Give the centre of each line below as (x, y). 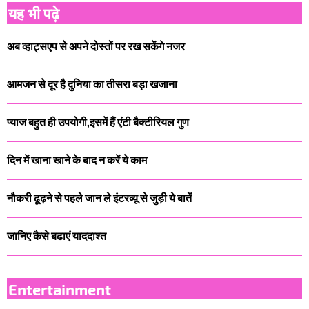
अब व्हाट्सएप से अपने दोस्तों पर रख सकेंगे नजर (96, 46)
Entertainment (60, 289)
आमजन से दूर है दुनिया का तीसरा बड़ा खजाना (92, 84)
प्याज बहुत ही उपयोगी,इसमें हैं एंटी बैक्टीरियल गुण (98, 122)
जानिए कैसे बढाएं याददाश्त (57, 236)
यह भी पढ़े (34, 12)
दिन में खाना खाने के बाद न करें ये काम (77, 160)
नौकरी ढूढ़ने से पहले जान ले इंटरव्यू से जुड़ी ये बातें (99, 198)
